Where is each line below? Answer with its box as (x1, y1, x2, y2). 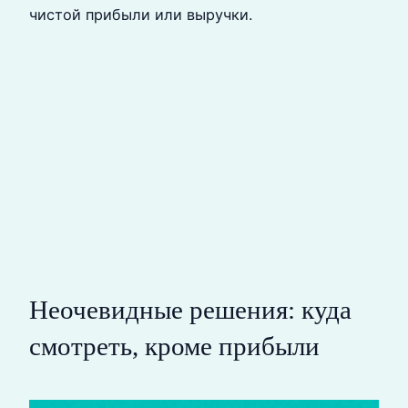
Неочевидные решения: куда (29, 294, 352, 324)
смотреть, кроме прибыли (29, 331, 320, 361)
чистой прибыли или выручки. (29, 5, 252, 25)
